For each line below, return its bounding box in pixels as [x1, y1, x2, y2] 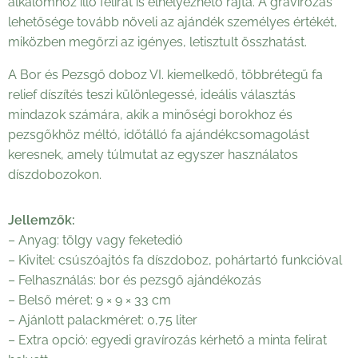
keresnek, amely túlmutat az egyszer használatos [8, 147, 298, 163]
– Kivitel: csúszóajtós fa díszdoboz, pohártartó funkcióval [8, 253, 342, 268]
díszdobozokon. [8, 167, 101, 183]
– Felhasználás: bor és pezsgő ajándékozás [8, 272, 261, 288]
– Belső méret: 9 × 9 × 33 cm [8, 292, 171, 308]
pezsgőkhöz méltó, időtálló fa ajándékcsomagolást [8, 127, 309, 143]
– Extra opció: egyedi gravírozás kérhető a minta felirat [8, 332, 327, 348]
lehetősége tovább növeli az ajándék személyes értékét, [8, 14, 337, 30]
